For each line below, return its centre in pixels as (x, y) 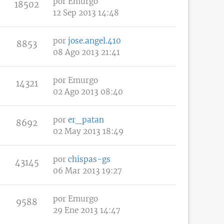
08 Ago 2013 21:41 (86, 52)
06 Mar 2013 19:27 (87, 170)
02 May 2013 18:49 (88, 131)
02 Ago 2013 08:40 (88, 91)
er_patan (86, 119)
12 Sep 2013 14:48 (86, 12)
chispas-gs (89, 159)
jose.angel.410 (94, 40)
